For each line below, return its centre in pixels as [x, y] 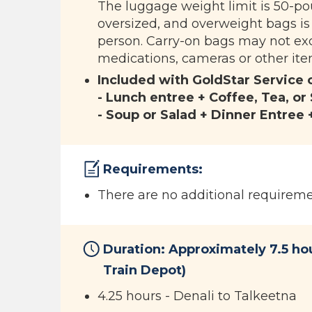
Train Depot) [145, 270]
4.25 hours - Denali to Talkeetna [197, 296]
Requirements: [153, 169]
